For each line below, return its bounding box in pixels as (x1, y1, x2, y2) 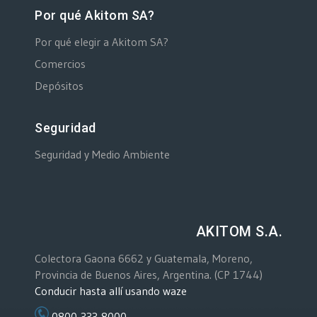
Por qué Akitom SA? (35, 7, 154, 23)
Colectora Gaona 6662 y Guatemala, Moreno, (35, 250, 253, 265)
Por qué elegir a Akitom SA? (35, 34, 168, 49)
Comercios (35, 56, 86, 71)
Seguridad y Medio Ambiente (35, 146, 170, 161)
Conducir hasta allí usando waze (35, 283, 187, 298)
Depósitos (35, 78, 83, 93)
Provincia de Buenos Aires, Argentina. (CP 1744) (35, 267, 263, 282)
